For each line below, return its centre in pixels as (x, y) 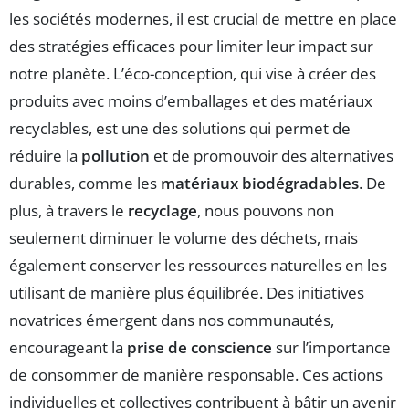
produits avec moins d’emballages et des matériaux (191, 101)
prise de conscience (199, 348)
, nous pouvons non (266, 211)
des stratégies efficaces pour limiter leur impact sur (191, 47)
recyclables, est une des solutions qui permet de (180, 129)
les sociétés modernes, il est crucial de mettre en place (203, 19)
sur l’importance (331, 348)
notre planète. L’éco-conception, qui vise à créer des (193, 74)
